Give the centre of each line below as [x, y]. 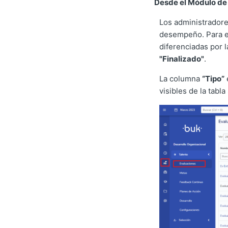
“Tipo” [213, 79]
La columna [180, 79]
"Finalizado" [181, 59]
